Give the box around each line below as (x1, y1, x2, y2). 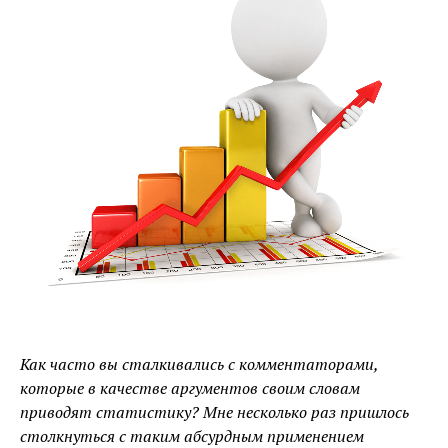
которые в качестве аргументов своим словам (20, 376, 360, 399)
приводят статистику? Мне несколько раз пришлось (20, 400, 409, 423)
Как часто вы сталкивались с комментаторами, (20, 352, 378, 375)
